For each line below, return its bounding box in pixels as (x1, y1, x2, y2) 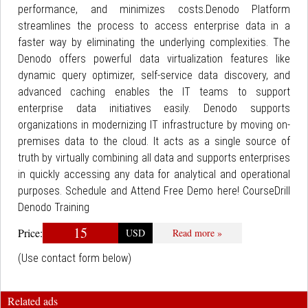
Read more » (173, 226, 222, 239)
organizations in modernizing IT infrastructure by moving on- (18, 118, 290, 131)
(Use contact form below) (18, 252, 131, 265)
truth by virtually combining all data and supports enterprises (18, 151, 290, 164)
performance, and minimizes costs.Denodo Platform (18, 3, 290, 16)
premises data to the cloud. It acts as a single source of (18, 135, 290, 148)
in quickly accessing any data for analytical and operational (18, 168, 290, 181)
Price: (18, 225, 43, 240)
